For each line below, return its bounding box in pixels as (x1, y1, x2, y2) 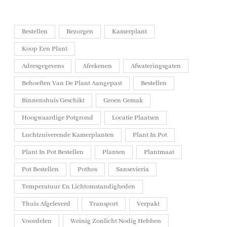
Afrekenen (83, 62, 112, 71)
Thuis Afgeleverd (22, 200, 70, 209)
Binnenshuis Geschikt (22, 96, 85, 105)
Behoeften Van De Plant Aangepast (22, 79, 122, 88)
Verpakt (137, 200, 160, 209)
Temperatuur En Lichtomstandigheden (22, 182, 135, 192)
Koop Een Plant (22, 45, 67, 54)
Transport (89, 200, 118, 209)
